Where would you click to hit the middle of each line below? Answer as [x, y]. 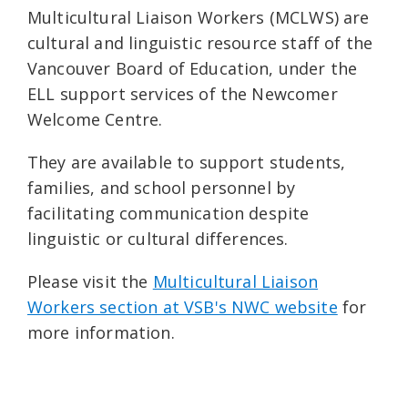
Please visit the [90, 282]
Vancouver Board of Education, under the [193, 69]
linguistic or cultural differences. [158, 239]
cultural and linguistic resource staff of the [200, 43]
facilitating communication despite [168, 214]
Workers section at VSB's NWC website [183, 307]
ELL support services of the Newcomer [183, 94]
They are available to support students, [187, 163]
